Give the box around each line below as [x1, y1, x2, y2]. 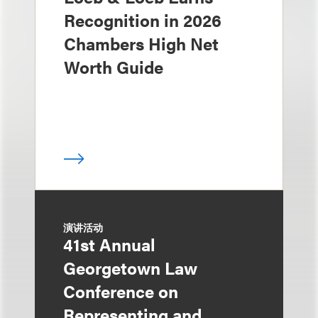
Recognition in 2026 [64, 8, 221, 32]
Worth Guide [64, 55, 163, 79]
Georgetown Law [63, 256, 197, 280]
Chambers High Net [64, 31, 219, 55]
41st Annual [63, 232, 155, 256]
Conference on [63, 279, 178, 303]
